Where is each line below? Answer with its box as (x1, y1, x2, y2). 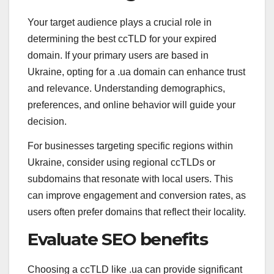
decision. (28, 116, 67, 127)
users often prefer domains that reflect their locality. (28, 207, 246, 218)
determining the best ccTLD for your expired (28, 34, 217, 45)
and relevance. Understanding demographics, (28, 83, 225, 94)
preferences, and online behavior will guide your (28, 100, 235, 111)
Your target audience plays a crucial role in (28, 17, 212, 28)
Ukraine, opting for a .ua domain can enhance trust (28, 67, 245, 78)
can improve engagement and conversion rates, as (28, 190, 246, 201)
